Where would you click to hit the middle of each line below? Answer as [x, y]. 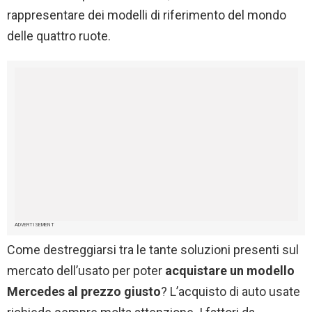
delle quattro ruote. [59, 36]
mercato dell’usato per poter [86, 270]
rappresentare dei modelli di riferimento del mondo [147, 15]
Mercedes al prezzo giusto [84, 291]
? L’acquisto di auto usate [231, 291]
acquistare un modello [230, 270]
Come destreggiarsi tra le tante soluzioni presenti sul [153, 249]
